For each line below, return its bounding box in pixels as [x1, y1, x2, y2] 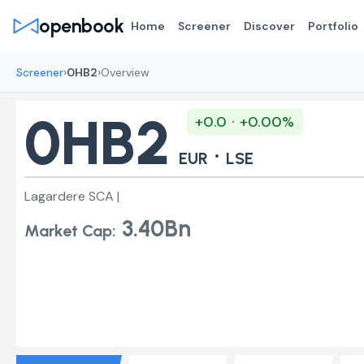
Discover [244, 19, 296, 33]
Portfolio [308, 19, 359, 33]
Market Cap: [24, 220, 116, 240]
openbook [39, 15, 124, 37]
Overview [101, 64, 149, 80]
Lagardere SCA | [24, 187, 119, 205]
